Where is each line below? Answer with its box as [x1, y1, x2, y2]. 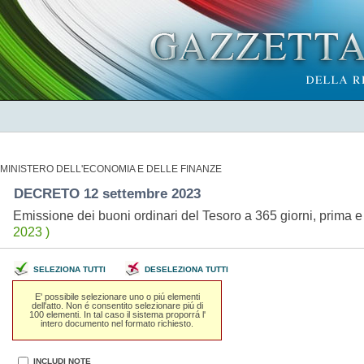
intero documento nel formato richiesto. [41, 318, 194, 328]
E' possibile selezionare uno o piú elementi [34, 291, 200, 301]
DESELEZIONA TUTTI [144, 265, 228, 274]
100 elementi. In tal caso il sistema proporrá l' [28, 309, 206, 319]
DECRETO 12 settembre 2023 [13, 185, 205, 201]
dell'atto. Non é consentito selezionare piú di [31, 300, 203, 310]
